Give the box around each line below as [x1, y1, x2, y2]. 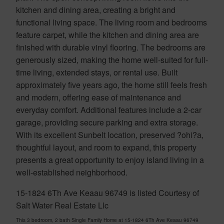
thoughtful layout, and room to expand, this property [16, 141, 196, 153]
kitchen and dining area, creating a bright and [16, 3, 175, 15]
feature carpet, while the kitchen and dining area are [16, 28, 199, 40]
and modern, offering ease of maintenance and [16, 91, 181, 103]
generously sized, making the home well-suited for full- [16, 53, 208, 65]
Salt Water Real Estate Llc [16, 199, 108, 211]
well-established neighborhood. [16, 166, 127, 178]
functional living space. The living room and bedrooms [16, 16, 207, 28]
